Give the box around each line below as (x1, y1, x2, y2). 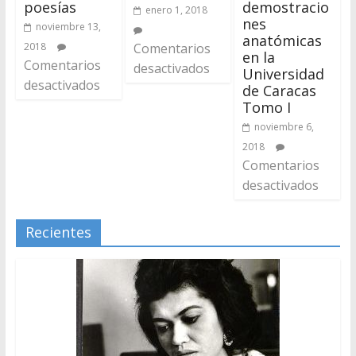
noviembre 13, (35, 19, 101, 33)
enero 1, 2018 (145, 2, 207, 17)
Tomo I (242, 97, 292, 117)
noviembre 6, (254, 119, 315, 133)
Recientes (25, 222, 91, 242)
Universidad (242, 64, 325, 83)
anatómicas (242, 30, 323, 50)
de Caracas (242, 80, 317, 100)
